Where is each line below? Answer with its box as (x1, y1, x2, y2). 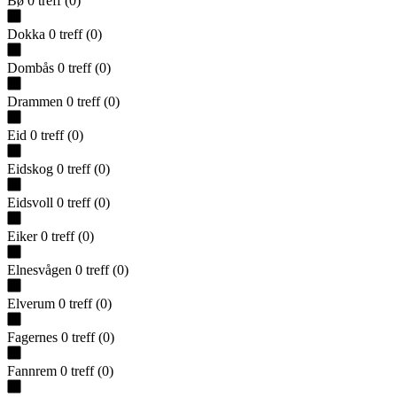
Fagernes (7, 329, 58, 345)
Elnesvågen (7, 261, 72, 277)
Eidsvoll (7, 194, 53, 210)
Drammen (7, 93, 63, 109)
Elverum (7, 295, 55, 311)
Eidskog (7, 160, 53, 176)
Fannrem (7, 362, 57, 378)
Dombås (7, 59, 54, 75)
